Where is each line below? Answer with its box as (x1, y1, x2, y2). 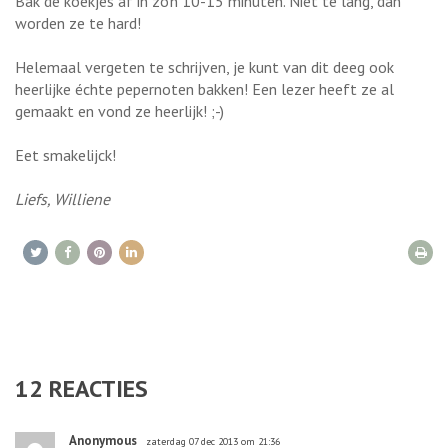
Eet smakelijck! (15, 144, 116, 165)
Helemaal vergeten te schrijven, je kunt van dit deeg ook (15, 56, 394, 77)
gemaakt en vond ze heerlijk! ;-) (15, 100, 224, 121)
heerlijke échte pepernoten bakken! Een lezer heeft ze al (15, 78, 394, 99)
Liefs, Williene (15, 188, 110, 209)
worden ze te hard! (15, 12, 141, 33)
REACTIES (43, 372, 148, 404)
